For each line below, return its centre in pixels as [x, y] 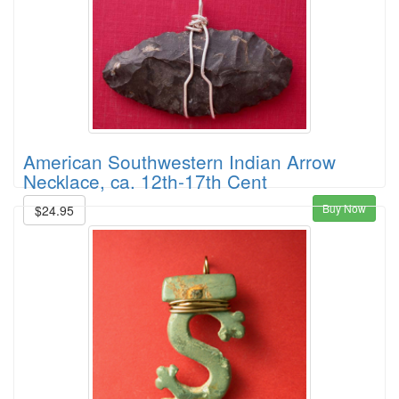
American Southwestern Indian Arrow [179, 161]
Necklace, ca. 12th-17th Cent [145, 180]
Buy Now [344, 208]
